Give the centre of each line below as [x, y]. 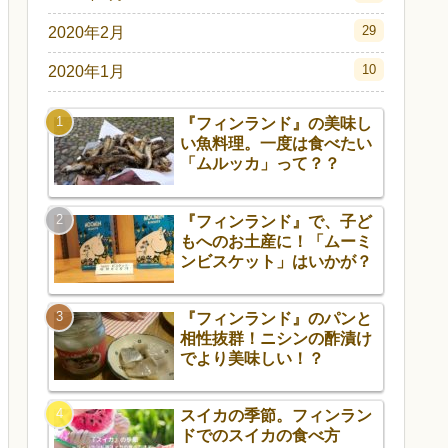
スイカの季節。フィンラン [276, 416]
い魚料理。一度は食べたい [276, 144]
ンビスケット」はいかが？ [276, 261]
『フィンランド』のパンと [276, 318]
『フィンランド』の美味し [276, 124]
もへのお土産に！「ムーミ [276, 241]
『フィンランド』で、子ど [276, 221]
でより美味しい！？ [252, 358]
